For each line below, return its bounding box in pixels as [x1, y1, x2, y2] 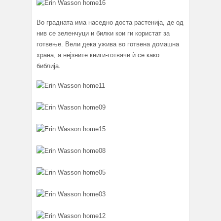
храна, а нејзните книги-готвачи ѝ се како [37, 51, 159, 59]
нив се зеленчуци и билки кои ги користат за [37, 30, 170, 37]
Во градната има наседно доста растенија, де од [37, 19, 184, 27]
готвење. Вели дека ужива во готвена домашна [37, 40, 179, 48]
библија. [37, 62, 61, 70]
